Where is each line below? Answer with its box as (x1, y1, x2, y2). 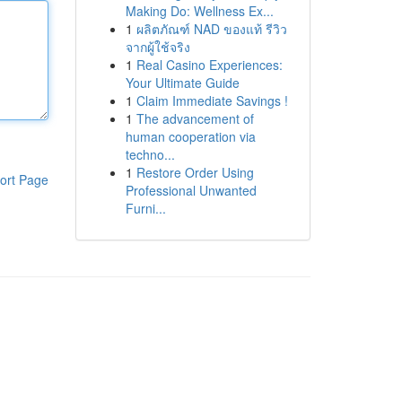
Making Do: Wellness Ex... (125, 2, 274, 20)
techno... (125, 145, 175, 163)
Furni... (125, 199, 166, 217)
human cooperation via (125, 127, 256, 145)
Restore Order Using (135, 163, 254, 181)
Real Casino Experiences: (135, 56, 283, 74)
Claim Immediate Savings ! (135, 92, 288, 109)
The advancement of (135, 109, 254, 127)
